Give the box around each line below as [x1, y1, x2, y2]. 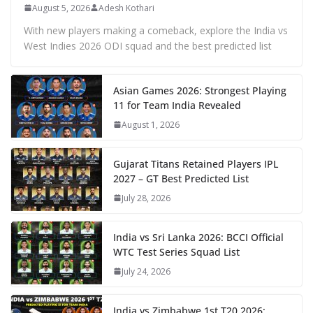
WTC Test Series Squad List [113, 245, 240, 259]
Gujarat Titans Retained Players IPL [113, 156, 278, 170]
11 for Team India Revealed [113, 98, 241, 112]
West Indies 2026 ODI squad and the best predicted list [24, 38, 272, 52]
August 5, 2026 [32, 1, 90, 14]
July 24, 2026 [122, 265, 170, 277]
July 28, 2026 [122, 191, 170, 204]
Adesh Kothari [99, 1, 154, 14]
